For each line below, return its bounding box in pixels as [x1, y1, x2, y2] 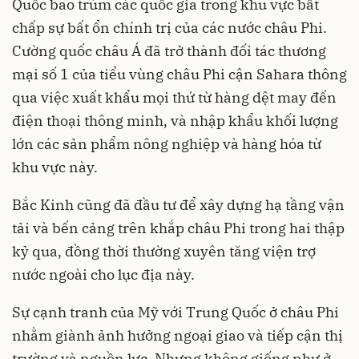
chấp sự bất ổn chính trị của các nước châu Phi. [12, 18, 327, 37]
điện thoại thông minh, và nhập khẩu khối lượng [12, 111, 338, 130]
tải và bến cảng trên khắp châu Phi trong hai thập [12, 218, 345, 237]
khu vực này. [12, 157, 98, 176]
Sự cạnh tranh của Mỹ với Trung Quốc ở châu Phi [12, 302, 339, 321]
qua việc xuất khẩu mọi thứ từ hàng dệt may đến [12, 87, 337, 107]
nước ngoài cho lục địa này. [12, 264, 195, 284]
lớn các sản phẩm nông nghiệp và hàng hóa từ [12, 134, 321, 153]
